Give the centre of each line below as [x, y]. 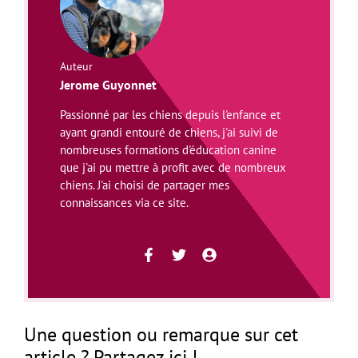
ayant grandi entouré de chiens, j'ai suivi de [169, 132]
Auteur [76, 66]
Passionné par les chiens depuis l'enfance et [170, 114]
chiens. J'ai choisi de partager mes [145, 185]
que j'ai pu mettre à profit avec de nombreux [173, 167]
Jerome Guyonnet [108, 84]
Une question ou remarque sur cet [161, 334]
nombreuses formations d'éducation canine [168, 149]
